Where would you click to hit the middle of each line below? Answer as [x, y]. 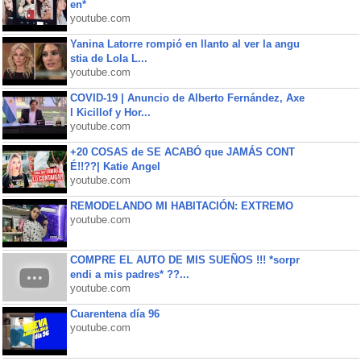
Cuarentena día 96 [114, 314]
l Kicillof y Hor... [110, 112]
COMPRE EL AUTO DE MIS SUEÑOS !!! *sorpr [185, 260]
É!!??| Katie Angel [115, 166]
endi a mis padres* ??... [129, 274]
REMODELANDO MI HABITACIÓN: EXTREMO [181, 206]
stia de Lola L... [108, 58]
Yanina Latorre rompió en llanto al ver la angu [185, 44]
